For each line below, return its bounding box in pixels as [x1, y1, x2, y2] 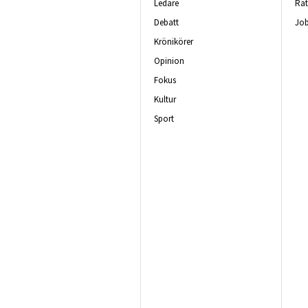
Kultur [154, 93, 176, 105]
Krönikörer [154, 35, 193, 47]
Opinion [154, 54, 184, 67]
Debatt [154, 16, 179, 28]
